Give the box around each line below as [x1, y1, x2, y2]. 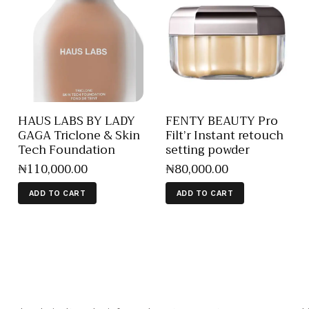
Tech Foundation [18, 139, 115, 160]
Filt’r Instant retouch [166, 125, 283, 146]
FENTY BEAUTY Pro [166, 110, 278, 131]
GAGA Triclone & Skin [18, 125, 140, 146]
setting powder [166, 139, 250, 160]
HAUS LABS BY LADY [18, 110, 135, 131]
